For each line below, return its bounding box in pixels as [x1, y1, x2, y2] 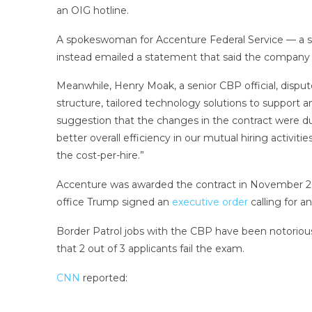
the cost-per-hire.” [56, 149, 144, 162]
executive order [171, 196, 248, 209]
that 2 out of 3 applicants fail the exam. [56, 242, 244, 255]
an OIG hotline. [56, 3, 129, 17]
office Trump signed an [56, 196, 172, 209]
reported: [82, 271, 127, 284]
